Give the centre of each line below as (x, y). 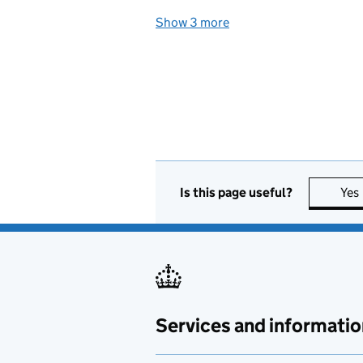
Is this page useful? (236, 192)
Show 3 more (192, 22)
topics (249, 22)
